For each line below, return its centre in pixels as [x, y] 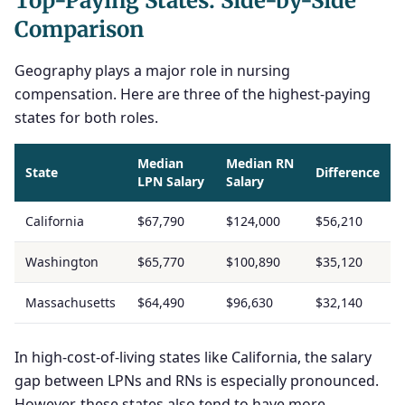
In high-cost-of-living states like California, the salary [193, 357]
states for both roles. [86, 118]
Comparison [79, 29]
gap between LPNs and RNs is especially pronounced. [197, 381]
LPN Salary [171, 181]
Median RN [260, 163]
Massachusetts [71, 302]
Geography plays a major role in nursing [152, 71]
